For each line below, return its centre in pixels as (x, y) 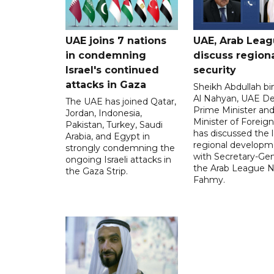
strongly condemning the (120, 148)
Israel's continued (112, 70)
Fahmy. (209, 180)
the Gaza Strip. (97, 172)
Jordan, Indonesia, (104, 113)
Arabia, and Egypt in (108, 137)
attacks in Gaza (106, 85)
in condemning (106, 56)
